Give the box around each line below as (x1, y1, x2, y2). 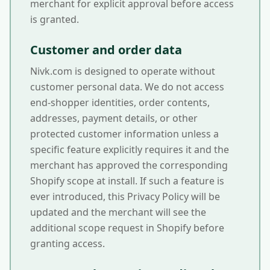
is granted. (30, 13, 79, 26)
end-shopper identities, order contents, (30, 96, 210, 109)
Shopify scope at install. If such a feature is (30, 174, 224, 187)
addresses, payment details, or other (30, 111, 198, 125)
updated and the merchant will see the (30, 206, 206, 219)
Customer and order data (30, 42, 182, 58)
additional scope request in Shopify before (30, 221, 224, 234)
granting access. (30, 237, 105, 250)
